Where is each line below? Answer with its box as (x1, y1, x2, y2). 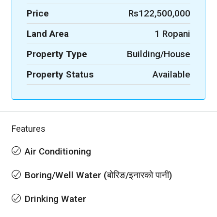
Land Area (27, 28, 69, 39)
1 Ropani (155, 28, 190, 39)
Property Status (27, 69, 93, 80)
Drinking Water (25, 193, 86, 204)
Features (12, 124, 46, 134)
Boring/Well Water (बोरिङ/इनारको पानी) (25, 170, 172, 181)
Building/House (127, 48, 190, 60)
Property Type (27, 48, 87, 60)
